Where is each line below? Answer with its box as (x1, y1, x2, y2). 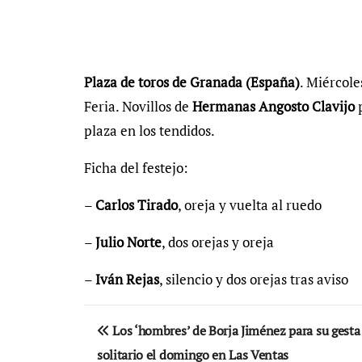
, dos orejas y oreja (162, 232, 274, 251)
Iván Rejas (95, 269, 159, 288)
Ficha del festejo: (84, 158, 188, 177)
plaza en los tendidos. (84, 120, 215, 140)
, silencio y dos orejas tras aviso (159, 269, 348, 288)
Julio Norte (95, 232, 162, 251)
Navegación (83, 302, 225, 337)
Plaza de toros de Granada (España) (84, 72, 300, 91)
